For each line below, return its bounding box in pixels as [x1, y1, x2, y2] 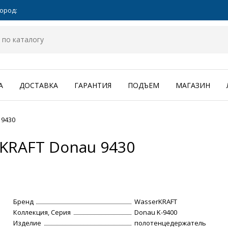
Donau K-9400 [134, 208, 178, 217]
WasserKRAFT [134, 197, 178, 207]
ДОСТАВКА [19, 80, 58, 91]
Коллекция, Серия [13, 208, 71, 217]
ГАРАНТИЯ [74, 80, 111, 91]
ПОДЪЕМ [128, 80, 159, 91]
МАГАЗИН [176, 80, 210, 91]
